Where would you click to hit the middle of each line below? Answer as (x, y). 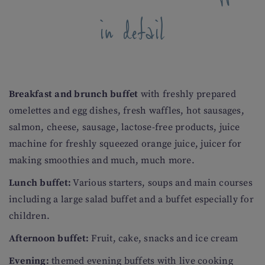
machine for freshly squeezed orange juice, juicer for (125, 144)
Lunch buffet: (40, 183)
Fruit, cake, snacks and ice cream (164, 238)
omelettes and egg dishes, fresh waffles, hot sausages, (127, 111)
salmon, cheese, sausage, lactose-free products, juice (125, 127)
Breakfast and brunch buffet (74, 94)
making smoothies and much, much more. (102, 160)
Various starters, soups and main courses (162, 183)
